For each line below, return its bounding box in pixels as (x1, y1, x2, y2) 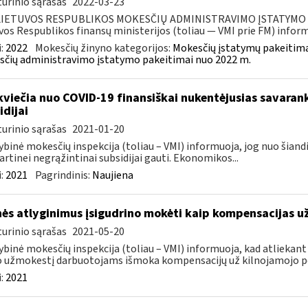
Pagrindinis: (34, 168, 92, 183)
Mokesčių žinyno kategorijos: (34, 41, 173, 56)
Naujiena (91, 168, 133, 183)
